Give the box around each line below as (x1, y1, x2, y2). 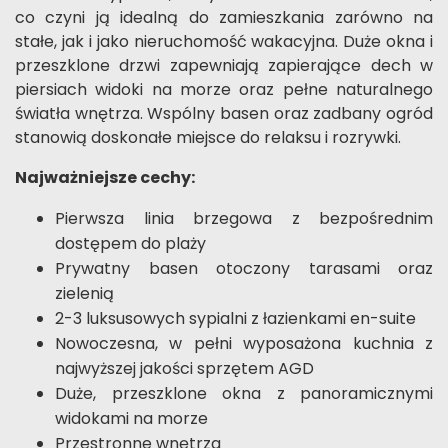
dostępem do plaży (55, 232, 206, 256)
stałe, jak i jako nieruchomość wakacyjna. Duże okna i (15, 30, 433, 54)
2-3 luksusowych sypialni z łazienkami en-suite (55, 307, 416, 331)
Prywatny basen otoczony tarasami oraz (55, 257, 433, 281)
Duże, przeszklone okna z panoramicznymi (55, 382, 433, 406)
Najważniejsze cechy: (15, 166, 195, 190)
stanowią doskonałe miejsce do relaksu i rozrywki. (15, 126, 401, 150)
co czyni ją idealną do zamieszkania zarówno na (15, 6, 433, 30)
